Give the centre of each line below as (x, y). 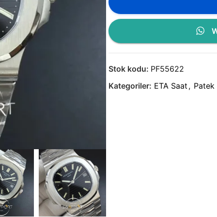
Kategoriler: (130, 85)
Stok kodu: (130, 69)
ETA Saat (171, 85)
